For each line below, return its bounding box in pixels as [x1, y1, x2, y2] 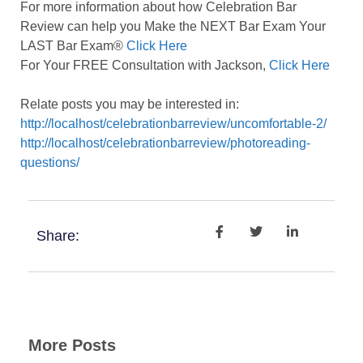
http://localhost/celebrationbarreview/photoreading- [20, 136, 310, 151]
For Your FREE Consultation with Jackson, [20, 58, 269, 73]
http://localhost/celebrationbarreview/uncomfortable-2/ [20, 117, 327, 131]
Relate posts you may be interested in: [20, 97, 239, 112]
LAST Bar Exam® [20, 39, 126, 53]
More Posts [28, 336, 116, 355]
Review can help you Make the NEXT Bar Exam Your [20, 19, 326, 34]
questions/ [20, 156, 79, 170]
